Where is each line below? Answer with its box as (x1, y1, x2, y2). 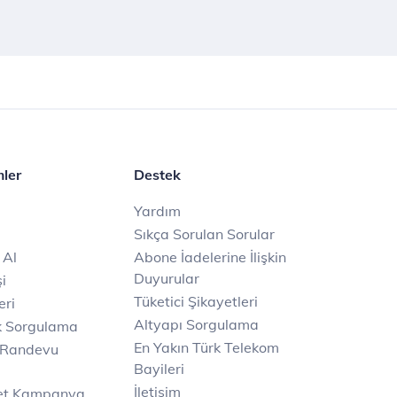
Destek (134, 166, 181, 183)
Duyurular (134, 269, 199, 287)
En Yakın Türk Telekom (134, 339, 279, 356)
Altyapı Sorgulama (134, 315, 259, 333)
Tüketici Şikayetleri (134, 292, 258, 310)
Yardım (134, 202, 181, 220)
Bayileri (134, 360, 184, 378)
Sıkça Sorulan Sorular (134, 225, 275, 243)
